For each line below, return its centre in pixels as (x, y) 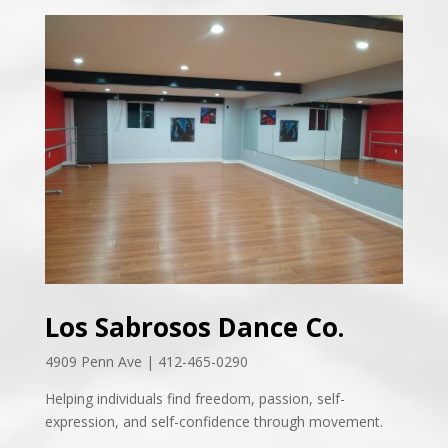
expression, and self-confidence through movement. (213, 421)
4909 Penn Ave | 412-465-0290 (146, 361)
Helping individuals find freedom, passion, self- (194, 398)
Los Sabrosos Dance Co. (194, 326)
